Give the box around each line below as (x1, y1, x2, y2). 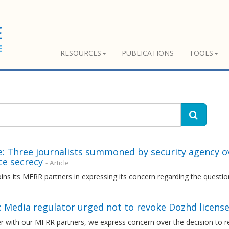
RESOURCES (60, 48, 101, 58)
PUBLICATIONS (122, 48, 174, 58)
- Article (45, 158, 69, 167)
